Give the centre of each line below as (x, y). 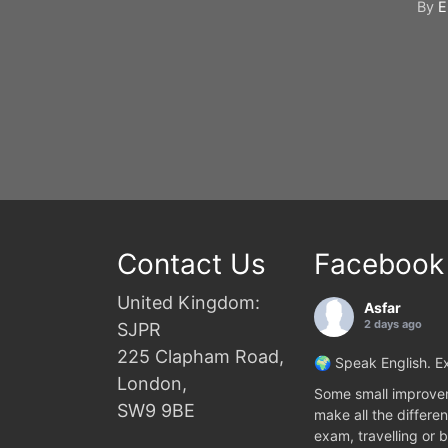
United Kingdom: (188, 302)
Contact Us (191, 263)
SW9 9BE (156, 410)
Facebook (379, 263)
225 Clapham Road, (200, 356)
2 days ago (393, 323)
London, (152, 383)
